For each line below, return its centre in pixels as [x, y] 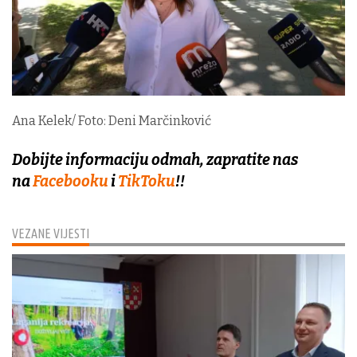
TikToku [147, 181]
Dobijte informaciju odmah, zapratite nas [155, 159]
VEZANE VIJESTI [51, 233]
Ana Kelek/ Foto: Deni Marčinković [112, 120]
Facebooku [71, 181]
